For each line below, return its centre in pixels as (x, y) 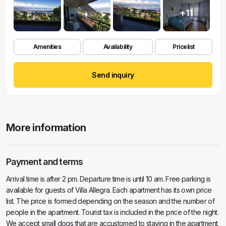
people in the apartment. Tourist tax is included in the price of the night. (112, 212)
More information (46, 128)
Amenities (47, 47)
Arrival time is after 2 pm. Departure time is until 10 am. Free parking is (108, 179)
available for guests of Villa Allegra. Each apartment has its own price (109, 190)
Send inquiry (113, 75)
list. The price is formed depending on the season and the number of (110, 201)
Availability (118, 47)
